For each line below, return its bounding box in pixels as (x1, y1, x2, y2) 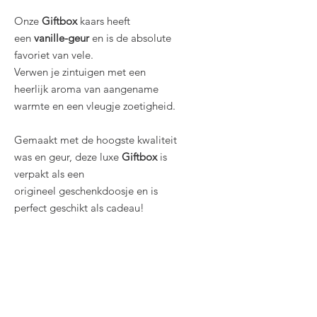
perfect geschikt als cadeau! (14, 201, 144, 214)
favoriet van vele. (14, 48, 93, 62)
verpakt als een (14, 167, 84, 180)
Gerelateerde (41, 260, 157, 295)
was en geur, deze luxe (14, 150, 122, 163)
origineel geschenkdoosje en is (14, 184, 158, 197)
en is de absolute (89, 31, 171, 45)
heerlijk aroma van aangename (14, 82, 158, 96)
